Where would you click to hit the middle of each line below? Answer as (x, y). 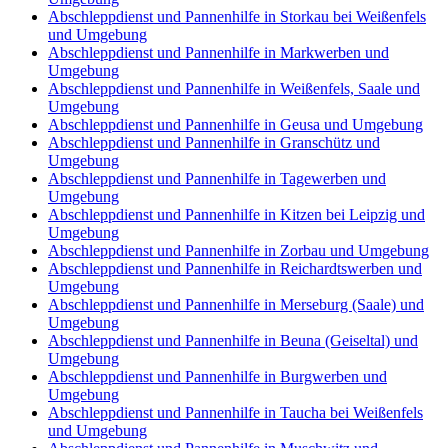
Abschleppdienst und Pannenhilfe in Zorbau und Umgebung (238, 251)
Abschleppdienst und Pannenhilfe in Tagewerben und (217, 179)
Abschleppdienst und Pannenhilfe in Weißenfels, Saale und (234, 89)
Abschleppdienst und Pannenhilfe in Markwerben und (218, 53)
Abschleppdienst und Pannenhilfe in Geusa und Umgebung (235, 125)
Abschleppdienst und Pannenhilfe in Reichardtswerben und (235, 269)
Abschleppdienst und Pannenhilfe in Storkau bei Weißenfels (237, 17)
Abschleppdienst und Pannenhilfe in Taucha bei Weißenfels (235, 413)
